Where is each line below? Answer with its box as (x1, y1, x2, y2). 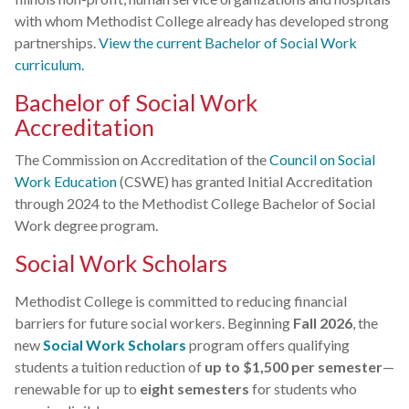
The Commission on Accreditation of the (15, 150, 269, 168)
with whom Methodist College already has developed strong (15, 11, 389, 29)
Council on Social (269, 150, 375, 168)
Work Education (15, 172, 117, 190)
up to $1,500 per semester (204, 357, 383, 375)
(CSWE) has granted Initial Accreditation (117, 172, 372, 190)
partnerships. (15, 33, 99, 51)
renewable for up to (15, 379, 140, 397)
